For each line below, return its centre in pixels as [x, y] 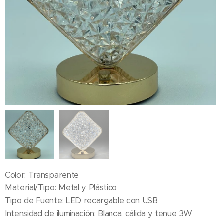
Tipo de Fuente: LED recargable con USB [81, 201]
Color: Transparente [42, 175]
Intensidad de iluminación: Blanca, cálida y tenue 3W [99, 213]
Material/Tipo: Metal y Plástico [61, 188]
